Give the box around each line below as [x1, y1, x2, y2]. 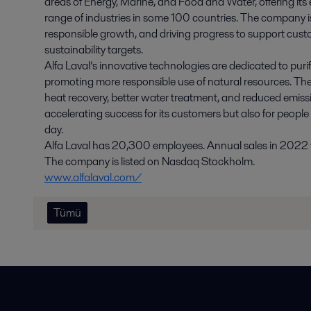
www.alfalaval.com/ [44, 169, 142, 185]
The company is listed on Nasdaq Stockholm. [44, 153, 255, 169]
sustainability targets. [44, 42, 143, 58]
